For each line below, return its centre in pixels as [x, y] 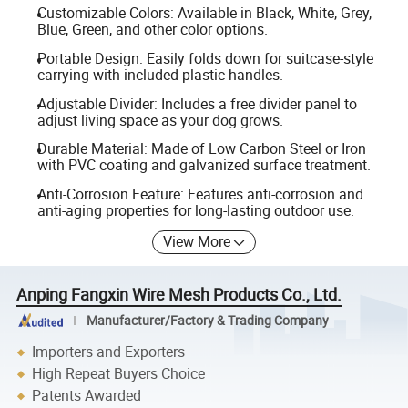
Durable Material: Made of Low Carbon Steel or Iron [201, 149]
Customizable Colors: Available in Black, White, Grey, [204, 13]
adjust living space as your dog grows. [160, 120]
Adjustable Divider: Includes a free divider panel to [197, 103]
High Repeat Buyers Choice [119, 374]
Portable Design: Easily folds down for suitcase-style [205, 58]
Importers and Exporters [109, 352]
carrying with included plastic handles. [160, 75]
